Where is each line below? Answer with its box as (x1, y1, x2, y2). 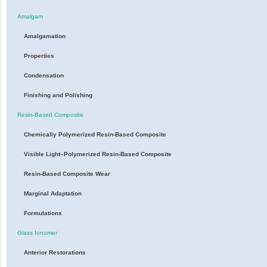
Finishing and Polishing (23, 92, 92, 99)
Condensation (23, 72, 64, 79)
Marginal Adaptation (23, 190, 82, 197)
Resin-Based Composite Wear (23, 170, 110, 178)
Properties (23, 52, 54, 60)
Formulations (23, 210, 62, 217)
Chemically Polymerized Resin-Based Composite (23, 131, 166, 138)
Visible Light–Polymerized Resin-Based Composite (23, 151, 172, 158)
